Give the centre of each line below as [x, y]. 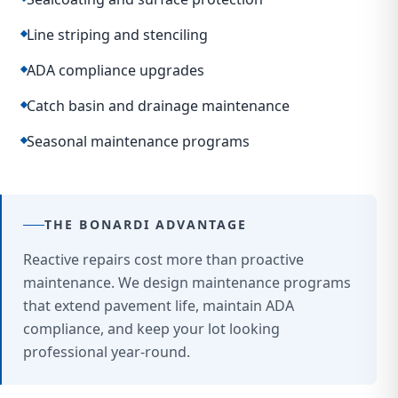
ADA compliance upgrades [115, 70]
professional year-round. [107, 352]
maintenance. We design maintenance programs [187, 283]
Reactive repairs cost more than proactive [163, 259]
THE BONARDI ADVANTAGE [146, 224]
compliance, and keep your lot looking [151, 329]
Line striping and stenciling [117, 35]
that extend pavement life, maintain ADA [159, 306]
